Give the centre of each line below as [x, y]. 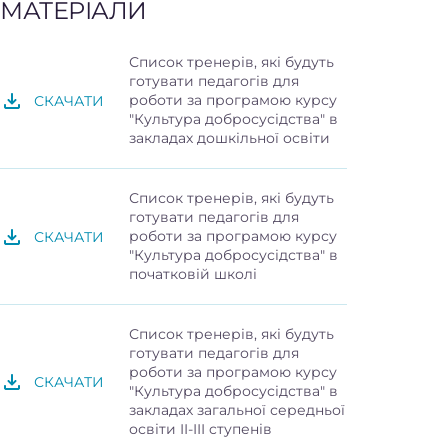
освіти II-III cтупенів [200, 429]
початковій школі [193, 274]
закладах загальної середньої [237, 410]
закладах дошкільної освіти [229, 138]
